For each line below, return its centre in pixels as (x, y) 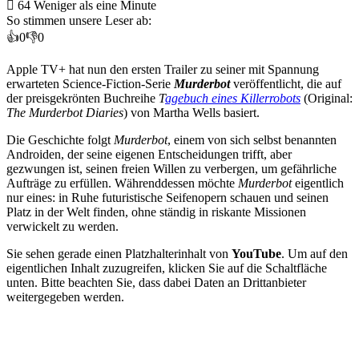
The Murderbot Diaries (65, 112)
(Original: (327, 98)
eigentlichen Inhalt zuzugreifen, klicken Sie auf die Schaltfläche (167, 268)
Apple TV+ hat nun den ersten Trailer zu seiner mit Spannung (163, 69)
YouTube (256, 253)
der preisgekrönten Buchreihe (83, 98)
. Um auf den (315, 253)
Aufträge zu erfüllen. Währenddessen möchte (122, 183)
